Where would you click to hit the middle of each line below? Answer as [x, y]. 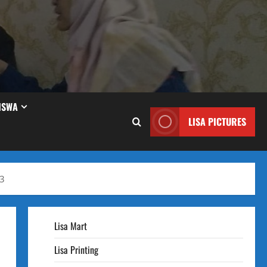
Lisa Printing [76, 250]
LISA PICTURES [217, 121]
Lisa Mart [70, 226]
